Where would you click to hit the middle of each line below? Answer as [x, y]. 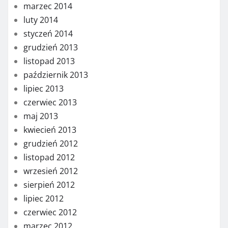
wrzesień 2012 [51, 171]
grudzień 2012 [51, 143]
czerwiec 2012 [50, 212]
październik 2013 [56, 75]
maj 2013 [41, 116]
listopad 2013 [49, 61]
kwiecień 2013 [50, 130]
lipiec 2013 [44, 88]
